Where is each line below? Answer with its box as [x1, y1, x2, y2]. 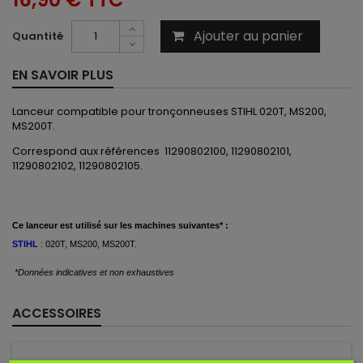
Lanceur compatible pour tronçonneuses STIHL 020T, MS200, [12, 104, 327, 119]
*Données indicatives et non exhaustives [15, 267, 174, 277]
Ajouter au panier [194, 27, 303, 45]
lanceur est [23, 220, 73, 230]
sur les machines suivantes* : [104, 220, 228, 230]
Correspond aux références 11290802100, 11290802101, [12, 143, 292, 159]
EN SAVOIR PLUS [12, 66, 113, 84]
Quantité [12, 28, 63, 44]
